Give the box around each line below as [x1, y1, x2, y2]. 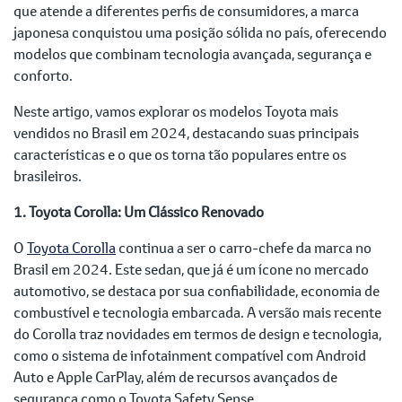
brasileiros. [13, 166, 82, 186]
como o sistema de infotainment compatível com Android [13, 345, 366, 365]
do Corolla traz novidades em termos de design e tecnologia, [13, 324, 381, 344]
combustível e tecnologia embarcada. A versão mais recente [13, 302, 381, 322]
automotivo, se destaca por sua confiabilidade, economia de [13, 281, 380, 301]
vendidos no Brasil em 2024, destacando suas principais [13, 123, 359, 143]
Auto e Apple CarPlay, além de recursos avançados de [13, 367, 337, 387]
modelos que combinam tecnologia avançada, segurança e [13, 44, 371, 64]
